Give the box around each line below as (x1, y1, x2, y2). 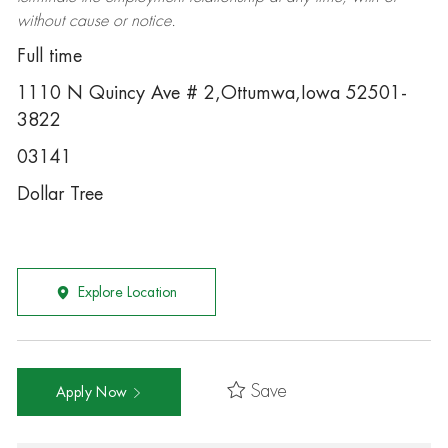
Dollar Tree (16, 185, 103, 203)
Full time (16, 47, 82, 65)
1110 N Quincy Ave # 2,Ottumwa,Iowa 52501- (16, 84, 407, 102)
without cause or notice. (16, 13, 176, 29)
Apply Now (55, 384, 132, 399)
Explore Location (77, 285, 177, 299)
